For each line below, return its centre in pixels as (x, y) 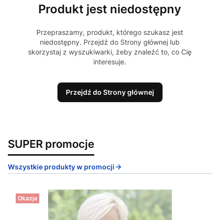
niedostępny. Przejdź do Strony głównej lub (110, 42)
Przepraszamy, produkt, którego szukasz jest (110, 32)
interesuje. (110, 62)
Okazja (27, 198)
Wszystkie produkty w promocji (61, 167)
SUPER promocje (51, 144)
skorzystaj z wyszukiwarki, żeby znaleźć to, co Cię (110, 52)
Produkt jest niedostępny (110, 9)
